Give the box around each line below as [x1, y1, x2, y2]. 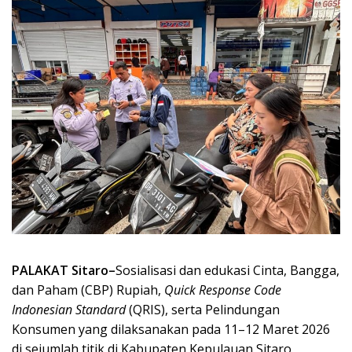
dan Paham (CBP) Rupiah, [12, 280, 164, 299]
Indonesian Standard [12, 300, 126, 318]
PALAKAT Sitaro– [12, 261, 115, 279]
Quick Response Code [164, 280, 281, 299]
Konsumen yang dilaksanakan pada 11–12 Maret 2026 [12, 320, 330, 338]
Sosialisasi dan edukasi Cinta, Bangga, [115, 261, 339, 279]
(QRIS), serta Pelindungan [126, 300, 280, 318]
